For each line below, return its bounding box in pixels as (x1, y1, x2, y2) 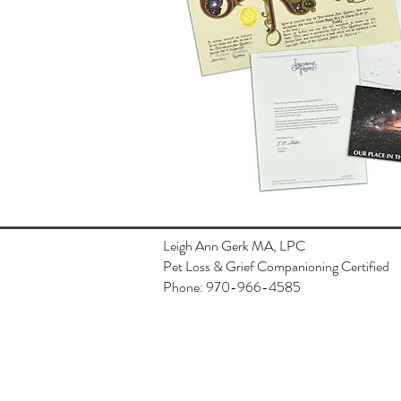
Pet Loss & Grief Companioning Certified (163, 256, 389, 277)
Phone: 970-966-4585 (163, 277, 301, 297)
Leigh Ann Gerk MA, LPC (163, 235, 305, 256)
